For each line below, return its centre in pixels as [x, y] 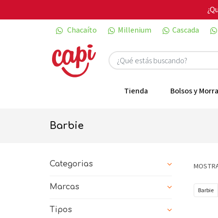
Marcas [64, 187]
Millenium [135, 30]
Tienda [136, 91]
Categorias [71, 164]
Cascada [186, 30]
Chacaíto [81, 30]
